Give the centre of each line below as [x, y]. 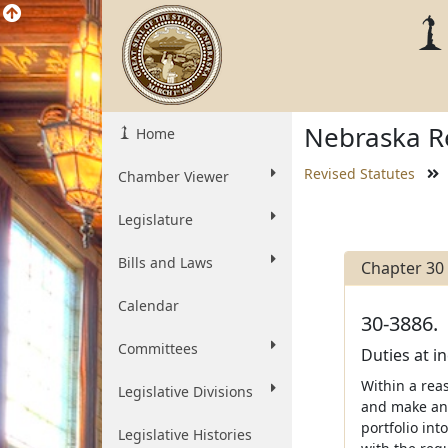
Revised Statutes [359, 173]
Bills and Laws [165, 262]
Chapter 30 [402, 268]
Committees [158, 348]
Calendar [148, 305]
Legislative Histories [185, 434]
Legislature [155, 219]
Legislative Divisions [185, 391]
